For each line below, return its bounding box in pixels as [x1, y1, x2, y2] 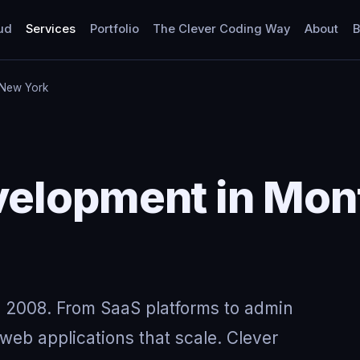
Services [26, 22, 76, 37]
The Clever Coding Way [153, 22, 291, 37]
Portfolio [89, 22, 139, 37]
